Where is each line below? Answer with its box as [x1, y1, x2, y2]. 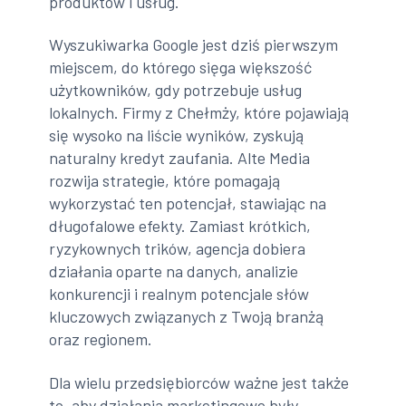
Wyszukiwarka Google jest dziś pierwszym [49, 34, 339, 55]
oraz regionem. [49, 329, 153, 350]
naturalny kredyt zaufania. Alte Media [49, 148, 311, 169]
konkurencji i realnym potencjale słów [49, 284, 310, 304]
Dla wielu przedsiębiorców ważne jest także [49, 372, 350, 392]
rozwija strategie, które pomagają [49, 170, 281, 191]
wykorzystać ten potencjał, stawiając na [49, 193, 327, 214]
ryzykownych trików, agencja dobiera [49, 238, 306, 259]
